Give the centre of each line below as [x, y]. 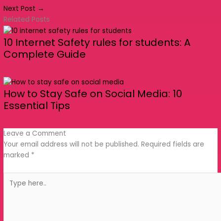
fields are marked [49, 26]
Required [170, 15]
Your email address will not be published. [86, 15]
